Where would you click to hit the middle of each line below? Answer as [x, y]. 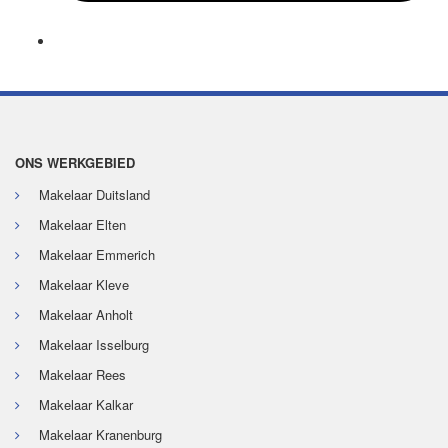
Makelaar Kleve [84, 285]
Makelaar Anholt [86, 315]
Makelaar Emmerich [97, 255]
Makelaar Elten [82, 225]
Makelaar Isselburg [94, 345]
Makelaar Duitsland [94, 195]
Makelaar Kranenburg [100, 435]
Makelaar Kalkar [86, 405]
